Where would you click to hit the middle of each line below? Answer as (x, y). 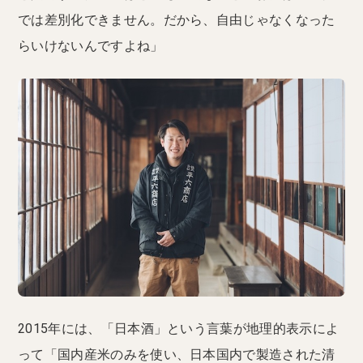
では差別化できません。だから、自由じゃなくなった (177, 19)
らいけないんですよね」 (91, 45)
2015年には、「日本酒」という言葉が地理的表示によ (179, 328)
